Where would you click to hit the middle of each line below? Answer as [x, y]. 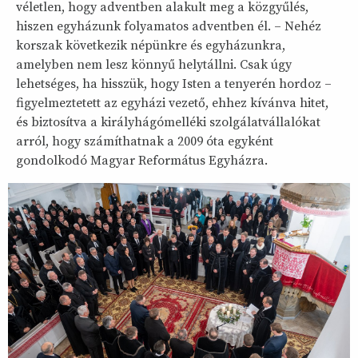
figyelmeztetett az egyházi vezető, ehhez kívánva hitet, [172, 103]
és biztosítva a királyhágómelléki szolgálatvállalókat [168, 123]
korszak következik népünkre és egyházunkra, [151, 46]
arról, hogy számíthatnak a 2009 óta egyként [145, 142]
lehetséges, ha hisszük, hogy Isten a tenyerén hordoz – [174, 84]
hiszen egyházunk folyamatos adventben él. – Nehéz [169, 27]
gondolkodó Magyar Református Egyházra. [142, 161]
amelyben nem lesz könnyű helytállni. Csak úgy [154, 65]
